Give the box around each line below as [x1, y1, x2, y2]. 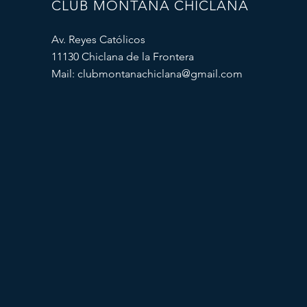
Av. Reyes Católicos [51, 33, 145, 46]
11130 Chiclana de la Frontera [51, 50, 194, 63]
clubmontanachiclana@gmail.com [77, 67, 243, 80]
